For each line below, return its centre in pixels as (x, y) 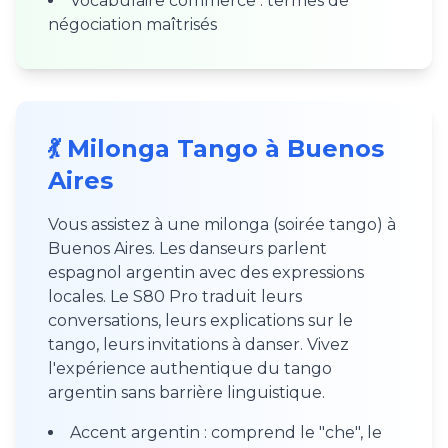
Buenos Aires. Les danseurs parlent (187, 248)
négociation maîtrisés (132, 24)
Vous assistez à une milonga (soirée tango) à (222, 224)
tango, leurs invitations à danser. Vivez (198, 344)
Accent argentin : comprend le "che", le (226, 432)
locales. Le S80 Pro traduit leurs (175, 296)
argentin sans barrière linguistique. (186, 392)
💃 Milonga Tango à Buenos (216, 148)
